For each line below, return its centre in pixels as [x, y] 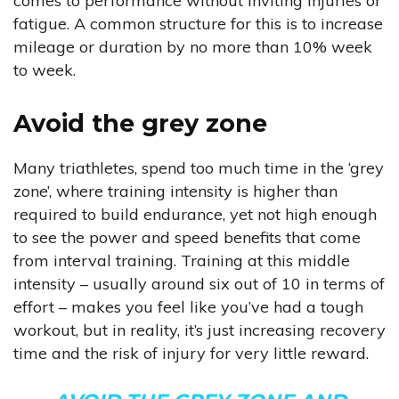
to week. [45, 70]
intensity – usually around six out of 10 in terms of [199, 284]
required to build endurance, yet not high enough [195, 215]
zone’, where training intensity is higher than [175, 191]
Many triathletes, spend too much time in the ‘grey [199, 168]
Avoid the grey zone [140, 124]
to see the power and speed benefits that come [187, 238]
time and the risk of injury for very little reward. [191, 354]
